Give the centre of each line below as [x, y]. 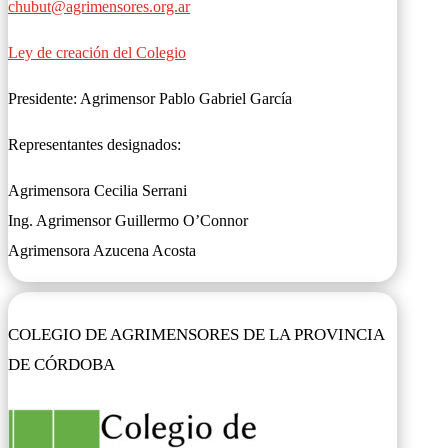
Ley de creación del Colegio [97, 52]
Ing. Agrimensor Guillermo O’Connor [128, 220]
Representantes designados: [94, 144]
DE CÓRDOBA [61, 365]
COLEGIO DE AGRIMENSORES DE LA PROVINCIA [196, 335]
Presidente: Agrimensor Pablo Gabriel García [150, 98]
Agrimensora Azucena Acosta [102, 250]
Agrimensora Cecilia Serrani [97, 190]
